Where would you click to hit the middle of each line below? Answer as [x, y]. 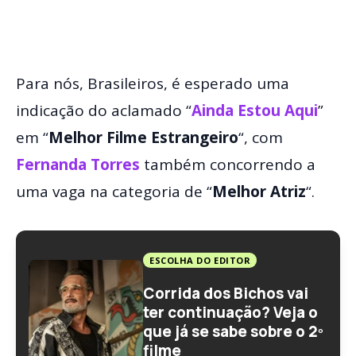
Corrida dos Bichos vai [226, 293]
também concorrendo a [230, 165]
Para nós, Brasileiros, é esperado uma [153, 84]
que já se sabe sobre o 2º [233, 331]
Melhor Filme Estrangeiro [143, 138]
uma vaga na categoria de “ [114, 192]
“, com [261, 138]
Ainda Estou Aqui [255, 111]
